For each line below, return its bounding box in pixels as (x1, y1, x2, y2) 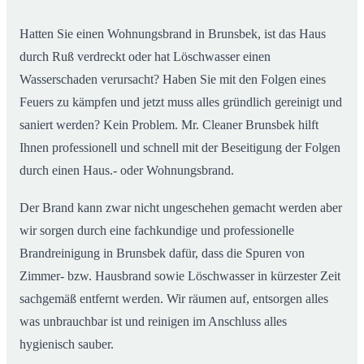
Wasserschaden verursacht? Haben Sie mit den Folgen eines (19, 72, 326, 87)
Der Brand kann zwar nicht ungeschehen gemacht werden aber (19, 201, 342, 215)
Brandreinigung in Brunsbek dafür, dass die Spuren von (19, 246, 305, 261)
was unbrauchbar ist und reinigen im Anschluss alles (19, 314, 287, 329)
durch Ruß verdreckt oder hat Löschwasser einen (19, 50, 271, 64)
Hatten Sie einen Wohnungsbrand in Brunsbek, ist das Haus (19, 27, 326, 41)
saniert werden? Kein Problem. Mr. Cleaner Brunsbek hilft (19, 118, 318, 132)
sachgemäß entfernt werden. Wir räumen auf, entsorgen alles (19, 292, 328, 306)
